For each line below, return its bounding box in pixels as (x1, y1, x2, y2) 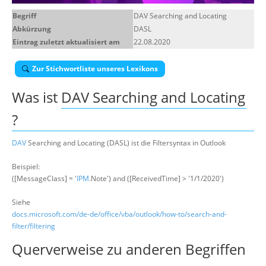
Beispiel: (12, 161, 40, 172)
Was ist (12, 87, 61, 107)
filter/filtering (12, 221, 55, 231)
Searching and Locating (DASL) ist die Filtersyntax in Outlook (26, 138, 226, 148)
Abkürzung (12, 24, 51, 34)
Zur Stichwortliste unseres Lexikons (32, 64, 158, 74)
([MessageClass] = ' (12, 173, 77, 183)
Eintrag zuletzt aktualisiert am (12, 37, 120, 47)
